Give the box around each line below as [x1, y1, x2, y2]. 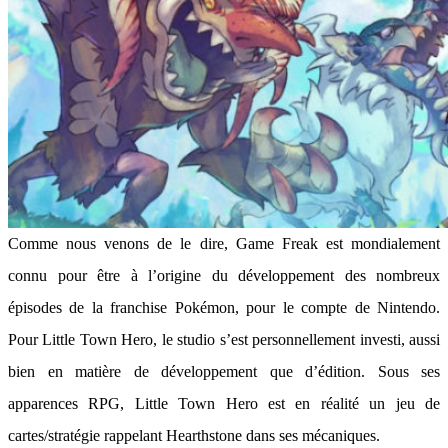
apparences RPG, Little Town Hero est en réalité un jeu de [8, 395, 440, 412]
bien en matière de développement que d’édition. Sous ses [8, 363, 440, 380]
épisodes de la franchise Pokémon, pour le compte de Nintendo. [8, 299, 440, 316]
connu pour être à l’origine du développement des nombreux [8, 267, 440, 284]
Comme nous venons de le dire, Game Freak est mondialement [8, 235, 440, 252]
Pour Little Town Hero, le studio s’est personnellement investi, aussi [8, 331, 440, 348]
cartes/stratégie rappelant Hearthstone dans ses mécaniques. [8, 427, 380, 444]
